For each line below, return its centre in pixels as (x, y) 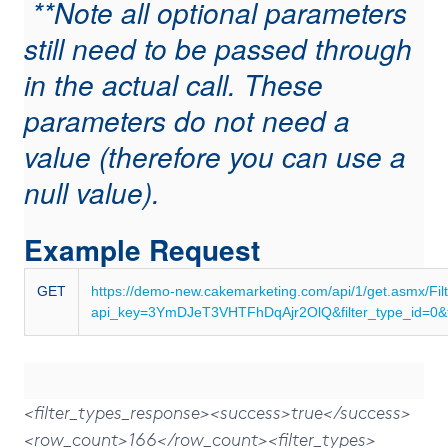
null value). (96, 192)
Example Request (142, 249)
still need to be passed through (218, 48)
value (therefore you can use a (215, 156)
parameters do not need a (187, 120)
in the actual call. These (173, 84)
